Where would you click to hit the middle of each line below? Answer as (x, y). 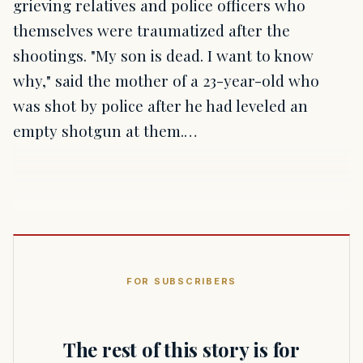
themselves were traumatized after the (152, 30)
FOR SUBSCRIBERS (181, 281)
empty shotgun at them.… (105, 130)
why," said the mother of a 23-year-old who (166, 80)
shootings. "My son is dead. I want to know (163, 55)
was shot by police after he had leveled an (160, 105)
